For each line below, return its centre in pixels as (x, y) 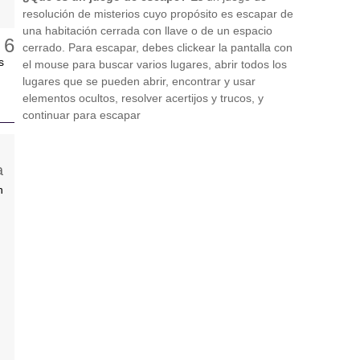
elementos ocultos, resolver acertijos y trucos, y (143, 98)
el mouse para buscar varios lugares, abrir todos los (155, 64)
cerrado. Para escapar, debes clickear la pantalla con (157, 47)
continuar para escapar (82, 115)
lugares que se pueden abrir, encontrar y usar (139, 81)
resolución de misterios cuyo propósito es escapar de (158, 13)
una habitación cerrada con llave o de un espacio (147, 30)
